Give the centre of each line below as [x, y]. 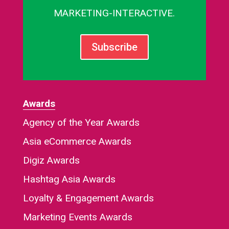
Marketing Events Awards [77, 217]
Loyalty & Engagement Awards [88, 198]
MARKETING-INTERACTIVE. [114, 13]
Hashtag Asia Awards [69, 179]
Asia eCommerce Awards [77, 141]
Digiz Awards [51, 160]
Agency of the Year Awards [81, 122]
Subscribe [114, 47]
